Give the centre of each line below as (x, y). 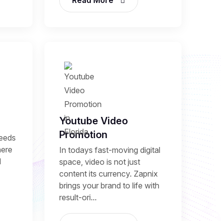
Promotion (83, 134)
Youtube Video (93, 121)
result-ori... (78, 197)
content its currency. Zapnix (109, 173)
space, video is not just (100, 162)
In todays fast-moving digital (110, 150)
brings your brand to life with (109, 185)
